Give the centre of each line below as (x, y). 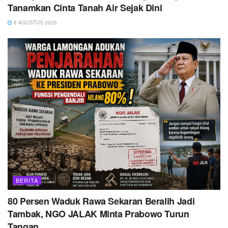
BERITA (27, 180)
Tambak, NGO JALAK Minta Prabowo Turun (98, 214)
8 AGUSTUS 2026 (35, 22)
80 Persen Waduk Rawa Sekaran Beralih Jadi (101, 201)
